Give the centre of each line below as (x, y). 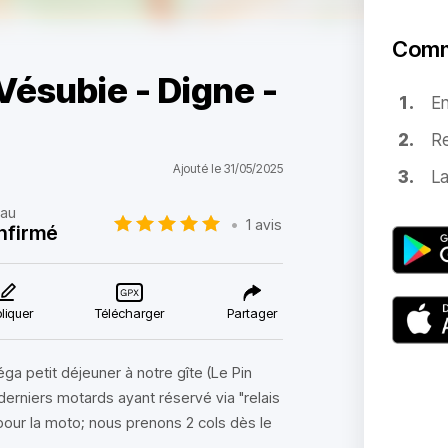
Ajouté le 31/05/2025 (227, 168)
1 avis (264, 224)
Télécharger (130, 313)
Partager (251, 313)
